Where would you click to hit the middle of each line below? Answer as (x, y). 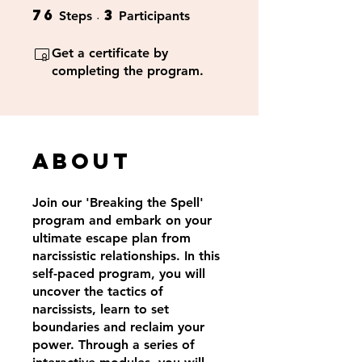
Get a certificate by (110, 53)
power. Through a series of (114, 345)
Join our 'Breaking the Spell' (118, 202)
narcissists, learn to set (101, 309)
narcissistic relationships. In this (126, 256)
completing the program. (128, 71)
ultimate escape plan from (112, 238)
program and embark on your (122, 220)
